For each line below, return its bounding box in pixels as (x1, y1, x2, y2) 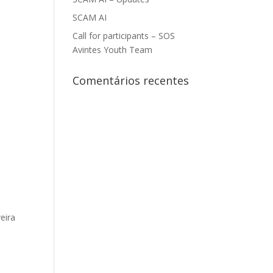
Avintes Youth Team (73, 44, 153, 55)
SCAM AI (73, 12, 107, 23)
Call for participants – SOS (73, 30, 175, 41)
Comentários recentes (73, 73, 190, 88)
